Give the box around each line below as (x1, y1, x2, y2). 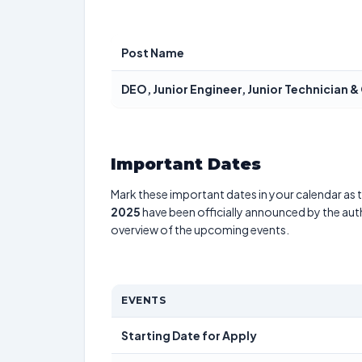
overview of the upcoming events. (111, 222, 289, 237)
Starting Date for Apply (121, 328, 257, 343)
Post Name (121, 45, 184, 60)
